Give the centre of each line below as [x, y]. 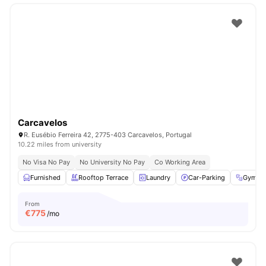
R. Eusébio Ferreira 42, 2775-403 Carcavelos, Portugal [108, 135]
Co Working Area [180, 162]
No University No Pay [112, 162]
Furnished [45, 178]
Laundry [158, 178]
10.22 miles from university [60, 144]
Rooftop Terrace [103, 178]
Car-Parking [207, 178]
